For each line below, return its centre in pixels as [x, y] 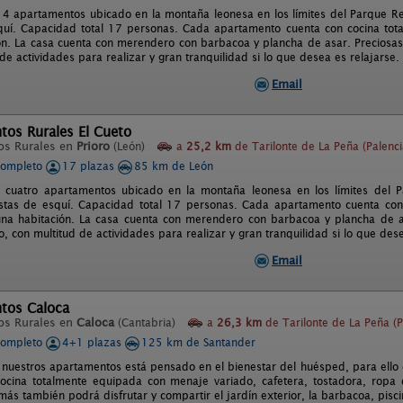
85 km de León [174, 166]
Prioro [93, 146]
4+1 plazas [94, 342]
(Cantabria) [147, 322]
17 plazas [90, 166]
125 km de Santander [198, 342]
